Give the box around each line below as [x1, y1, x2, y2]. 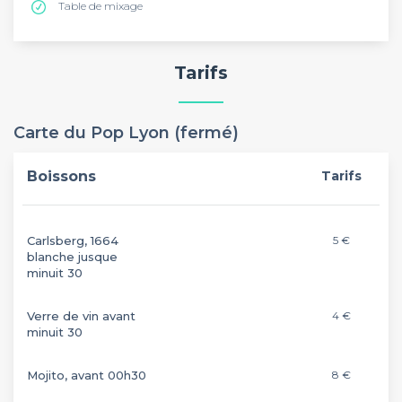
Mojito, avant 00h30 [27, 368, 146, 382]
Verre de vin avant [27, 309, 135, 323]
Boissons [27, 168, 96, 185]
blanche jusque [27, 249, 118, 264]
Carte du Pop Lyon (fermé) [13, 123, 239, 143]
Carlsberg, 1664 [27, 233, 118, 248]
